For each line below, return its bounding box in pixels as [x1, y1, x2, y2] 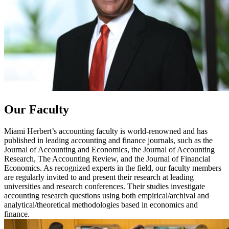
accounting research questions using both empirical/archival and [4, 191, 209, 200]
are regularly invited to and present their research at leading [4, 173, 194, 182]
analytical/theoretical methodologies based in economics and [4, 200, 198, 210]
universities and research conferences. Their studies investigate [4, 182, 205, 191]
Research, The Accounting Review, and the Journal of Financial [4, 154, 210, 164]
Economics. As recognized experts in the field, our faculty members [4, 164, 221, 173]
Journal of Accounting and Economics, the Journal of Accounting [4, 145, 215, 154]
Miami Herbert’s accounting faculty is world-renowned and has [4, 127, 208, 136]
